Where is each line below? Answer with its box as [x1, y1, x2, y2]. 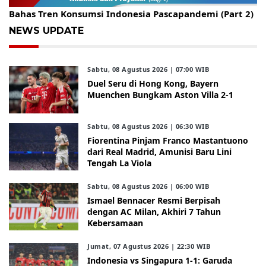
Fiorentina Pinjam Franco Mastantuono [87, 135, 249, 147]
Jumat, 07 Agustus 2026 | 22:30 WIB [87, 242, 211, 251]
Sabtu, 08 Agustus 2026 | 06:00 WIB [87, 182, 210, 191]
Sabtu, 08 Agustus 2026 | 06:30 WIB [87, 122, 210, 131]
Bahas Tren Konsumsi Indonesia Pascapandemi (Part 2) [9, 8, 254, 20]
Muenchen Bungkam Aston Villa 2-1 [87, 89, 234, 101]
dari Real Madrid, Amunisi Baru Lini [87, 146, 232, 158]
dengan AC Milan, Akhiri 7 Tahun [87, 206, 221, 218]
